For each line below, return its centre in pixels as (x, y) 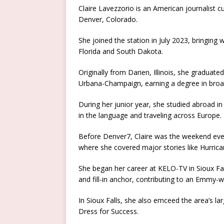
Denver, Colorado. (108, 19)
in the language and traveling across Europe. (150, 115)
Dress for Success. (108, 211)
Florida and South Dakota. (121, 51)
